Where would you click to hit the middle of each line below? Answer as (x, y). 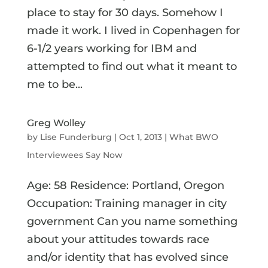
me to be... (54, 84)
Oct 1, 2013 (140, 137)
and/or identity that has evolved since (127, 257)
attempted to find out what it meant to (132, 66)
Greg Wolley (56, 123)
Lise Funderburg (76, 137)
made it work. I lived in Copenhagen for (133, 30)
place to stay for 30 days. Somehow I (125, 12)
